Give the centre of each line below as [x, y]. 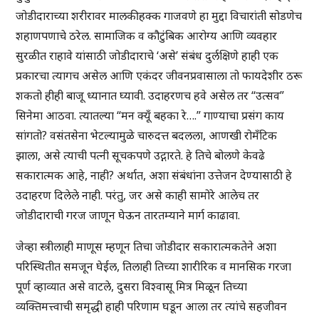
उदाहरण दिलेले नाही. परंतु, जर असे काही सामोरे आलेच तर [138, 195]
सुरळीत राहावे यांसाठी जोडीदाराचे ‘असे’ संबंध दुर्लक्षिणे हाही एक [147, 56]
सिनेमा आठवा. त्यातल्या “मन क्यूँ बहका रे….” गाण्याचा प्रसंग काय [150, 116]
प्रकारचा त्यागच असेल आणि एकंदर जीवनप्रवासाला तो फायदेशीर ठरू [159, 76]
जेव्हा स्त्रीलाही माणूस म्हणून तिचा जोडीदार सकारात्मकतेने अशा [146, 247]
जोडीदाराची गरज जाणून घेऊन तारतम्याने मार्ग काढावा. [130, 215]
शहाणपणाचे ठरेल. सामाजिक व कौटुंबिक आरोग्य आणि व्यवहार [147, 36]
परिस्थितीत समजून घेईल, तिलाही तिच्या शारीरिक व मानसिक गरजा [154, 267]
